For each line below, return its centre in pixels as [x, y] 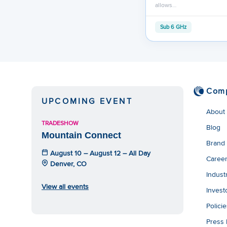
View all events [65, 186]
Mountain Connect [81, 135]
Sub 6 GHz [173, 27]
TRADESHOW [60, 123]
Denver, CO [67, 163]
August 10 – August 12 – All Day [99, 153]
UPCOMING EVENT [87, 101]
